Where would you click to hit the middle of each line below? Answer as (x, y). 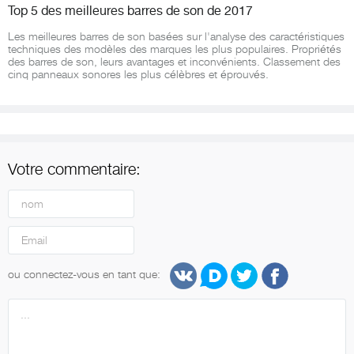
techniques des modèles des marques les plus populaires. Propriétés (175, 49)
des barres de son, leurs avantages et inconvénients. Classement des (174, 62)
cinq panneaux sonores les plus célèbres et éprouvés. (138, 75)
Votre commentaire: (74, 170)
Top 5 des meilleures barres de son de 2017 (130, 11)
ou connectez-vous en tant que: (86, 274)
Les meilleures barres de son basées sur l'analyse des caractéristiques (176, 37)
